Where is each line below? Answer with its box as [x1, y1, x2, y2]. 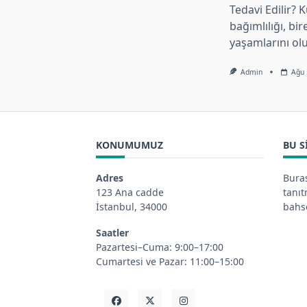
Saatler [96, 226, 129, 240]
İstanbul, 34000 [96, 199, 167, 213]
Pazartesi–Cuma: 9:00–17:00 [96, 241, 223, 254]
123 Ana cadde [96, 185, 164, 199]
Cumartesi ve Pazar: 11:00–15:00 [96, 255, 244, 269]
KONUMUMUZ [96, 138, 163, 152]
